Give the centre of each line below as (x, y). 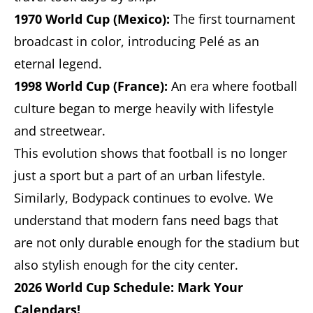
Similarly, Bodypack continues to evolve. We (144, 197)
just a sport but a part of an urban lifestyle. (140, 175)
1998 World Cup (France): (91, 86)
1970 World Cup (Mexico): (92, 19)
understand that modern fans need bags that (146, 220)
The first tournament (232, 19)
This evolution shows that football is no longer (151, 153)
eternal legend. (58, 63)
